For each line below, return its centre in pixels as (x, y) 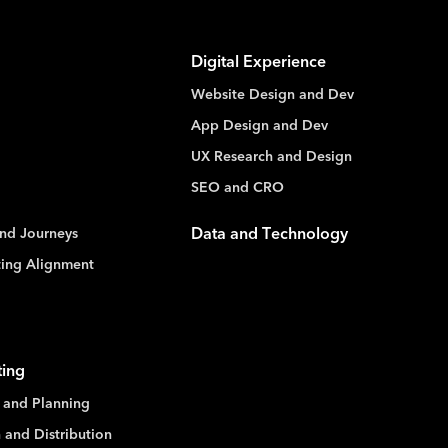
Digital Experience (258, 62)
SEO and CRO (237, 187)
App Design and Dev (259, 125)
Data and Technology (269, 234)
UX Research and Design (271, 156)
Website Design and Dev (272, 94)
